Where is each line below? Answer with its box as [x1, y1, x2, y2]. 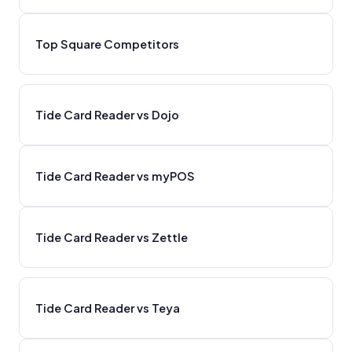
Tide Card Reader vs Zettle [35, 229, 188, 244]
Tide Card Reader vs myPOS [35, 168, 195, 183]
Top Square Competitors [35, 36, 179, 51]
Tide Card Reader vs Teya [35, 300, 180, 315]
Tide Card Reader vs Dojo [35, 107, 179, 122]
